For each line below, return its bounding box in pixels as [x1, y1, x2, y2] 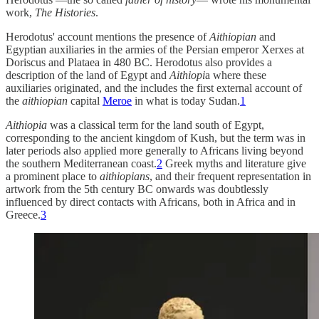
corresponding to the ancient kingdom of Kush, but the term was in [6, 131, 305, 144]
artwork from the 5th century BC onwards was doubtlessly [6, 182, 268, 195]
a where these [205, 68, 266, 81]
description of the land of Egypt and [6, 68, 169, 81]
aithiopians [97, 169, 150, 182]
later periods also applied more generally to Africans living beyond [6, 144, 303, 157]
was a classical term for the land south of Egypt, [47, 118, 264, 131]
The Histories [35, 6, 95, 19]
